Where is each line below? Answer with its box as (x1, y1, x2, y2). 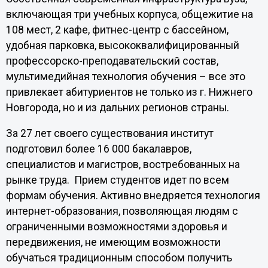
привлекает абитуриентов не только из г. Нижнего (5, 86, 252, 98)
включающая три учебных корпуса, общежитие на (5, 8, 253, 20)
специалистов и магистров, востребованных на (5, 159, 240, 171)
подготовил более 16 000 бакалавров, (5, 143, 191, 156)
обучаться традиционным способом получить (5, 252, 232, 264)
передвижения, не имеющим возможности (5, 236, 221, 249)
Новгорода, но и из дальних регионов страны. (5, 101, 229, 114)
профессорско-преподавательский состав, (5, 54, 218, 67)
